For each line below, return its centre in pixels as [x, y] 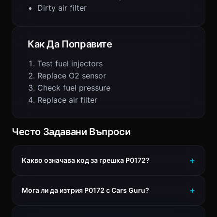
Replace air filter [67, 100]
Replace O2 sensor [72, 76]
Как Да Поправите [70, 44]
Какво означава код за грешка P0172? [86, 160]
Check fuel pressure [74, 88]
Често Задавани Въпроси [71, 132]
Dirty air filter [62, 8]
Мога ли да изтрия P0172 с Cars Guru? [85, 190]
